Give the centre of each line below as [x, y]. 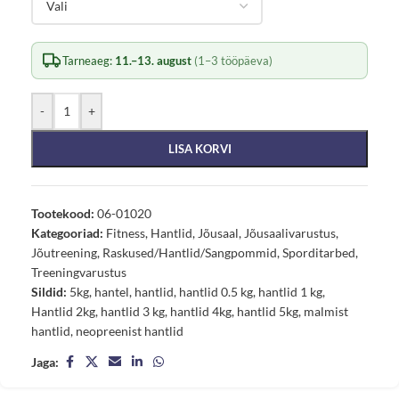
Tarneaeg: [87, 61]
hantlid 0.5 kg [216, 292]
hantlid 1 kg [290, 292]
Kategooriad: [67, 233]
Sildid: [49, 292]
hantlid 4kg [201, 312]
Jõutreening [64, 253]
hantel [112, 292]
